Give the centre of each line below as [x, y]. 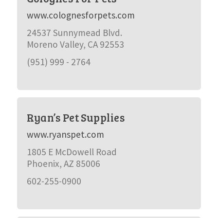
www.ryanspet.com [65, 134]
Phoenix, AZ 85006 [63, 163]
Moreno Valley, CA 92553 [75, 44]
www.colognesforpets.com [81, 15]
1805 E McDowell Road [72, 152]
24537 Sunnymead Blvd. [74, 33]
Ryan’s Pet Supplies [76, 117]
